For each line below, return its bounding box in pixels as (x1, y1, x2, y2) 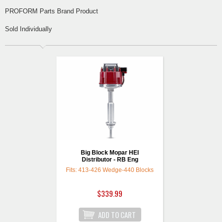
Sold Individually (5, 25, 52, 33)
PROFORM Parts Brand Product (5, 7, 98, 15)
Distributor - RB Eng (81, 156, 138, 164)
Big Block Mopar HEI (81, 149, 139, 157)
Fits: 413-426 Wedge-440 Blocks (66, 166, 154, 174)
